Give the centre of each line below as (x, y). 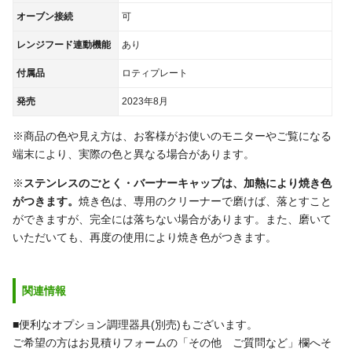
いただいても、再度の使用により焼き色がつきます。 (145, 238)
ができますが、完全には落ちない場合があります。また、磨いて (172, 220)
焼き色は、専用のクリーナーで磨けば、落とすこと (205, 202)
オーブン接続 (45, 17)
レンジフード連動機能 (64, 45)
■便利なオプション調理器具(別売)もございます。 (135, 325)
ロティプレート (155, 73)
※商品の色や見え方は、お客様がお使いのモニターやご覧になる (172, 136)
